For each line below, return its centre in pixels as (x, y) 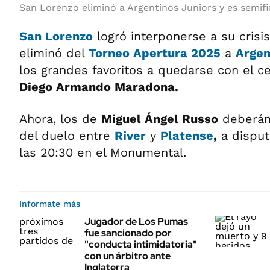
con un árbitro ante (127, 256)
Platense (187, 136)
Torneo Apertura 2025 (155, 53)
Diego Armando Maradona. (99, 87)
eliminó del (54, 53)
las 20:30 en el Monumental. (103, 152)
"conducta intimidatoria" (141, 244)
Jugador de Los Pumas (136, 221)
